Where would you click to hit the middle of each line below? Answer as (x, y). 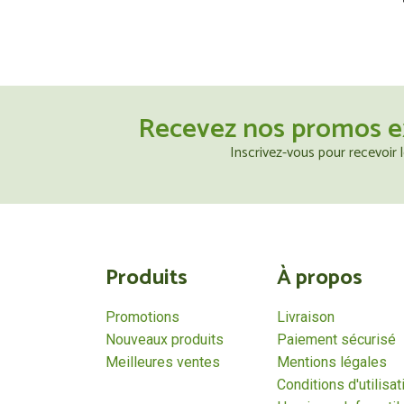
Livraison (305, 317)
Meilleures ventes (163, 362)
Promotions (142, 317)
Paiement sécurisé (336, 340)
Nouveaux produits (165, 340)
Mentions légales (331, 362)
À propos (319, 278)
